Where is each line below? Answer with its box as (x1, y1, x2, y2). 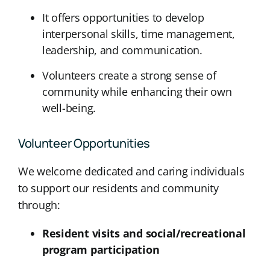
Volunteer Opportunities (17, 134, 151, 151)
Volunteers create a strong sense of (42, 67, 216, 83)
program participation (42, 242, 160, 257)
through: (17, 197, 60, 212)
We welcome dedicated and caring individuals (17, 163, 245, 178)
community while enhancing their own (42, 84, 232, 99)
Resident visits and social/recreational (42, 225, 246, 240)
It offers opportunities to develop (42, 10, 204, 25)
